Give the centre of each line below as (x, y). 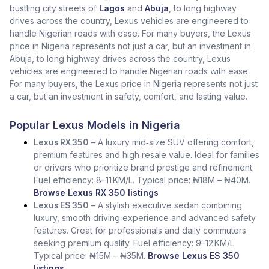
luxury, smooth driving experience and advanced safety (145, 218)
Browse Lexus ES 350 (194, 255)
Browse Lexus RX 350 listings (96, 192)
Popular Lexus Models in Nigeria (95, 125)
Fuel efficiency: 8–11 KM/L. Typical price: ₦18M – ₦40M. (142, 180)
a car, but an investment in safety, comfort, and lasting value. (128, 96)
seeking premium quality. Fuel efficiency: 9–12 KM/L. (135, 243)
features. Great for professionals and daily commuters (140, 230)
